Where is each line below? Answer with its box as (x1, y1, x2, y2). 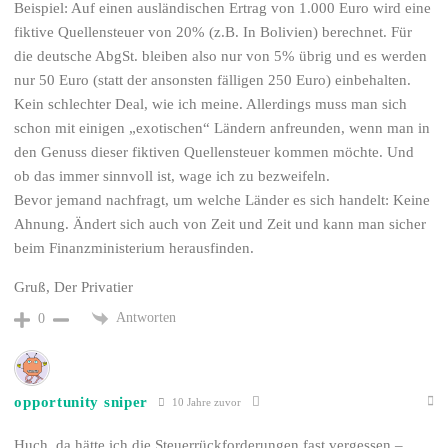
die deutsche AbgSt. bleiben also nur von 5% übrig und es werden (14, 48, 428, 65)
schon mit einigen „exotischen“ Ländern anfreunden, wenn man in (14, 120, 431, 137)
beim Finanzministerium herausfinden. (14, 240, 255, 257)
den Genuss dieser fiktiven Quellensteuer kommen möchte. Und (14, 144, 415, 161)
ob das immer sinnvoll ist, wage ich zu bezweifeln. (14, 168, 331, 185)
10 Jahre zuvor (169, 395, 242, 408)
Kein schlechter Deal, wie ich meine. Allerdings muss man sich (14, 96, 408, 113)
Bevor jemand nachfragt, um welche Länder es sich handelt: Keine (14, 192, 431, 209)
